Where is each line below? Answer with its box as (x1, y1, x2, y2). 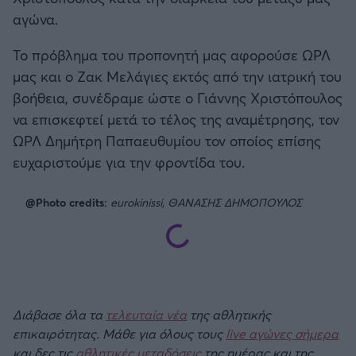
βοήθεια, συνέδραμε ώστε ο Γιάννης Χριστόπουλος (13, 88, 342, 108)
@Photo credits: (25, 195, 110, 211)
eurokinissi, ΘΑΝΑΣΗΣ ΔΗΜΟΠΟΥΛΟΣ (110, 195, 302, 211)
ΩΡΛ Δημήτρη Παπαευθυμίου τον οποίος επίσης (13, 131, 321, 151)
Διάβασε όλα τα (13, 306, 106, 323)
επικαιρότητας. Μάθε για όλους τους (13, 325, 226, 342)
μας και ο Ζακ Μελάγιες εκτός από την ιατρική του (13, 67, 342, 87)
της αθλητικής (187, 306, 271, 323)
